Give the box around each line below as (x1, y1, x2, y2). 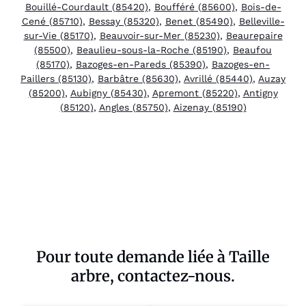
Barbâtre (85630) (98, 72, 178, 84)
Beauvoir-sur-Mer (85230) (99, 29, 220, 41)
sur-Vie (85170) (23, 29, 94, 41)
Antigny (242, 87, 278, 98)
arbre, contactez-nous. (71, 266, 235, 286)
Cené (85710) (21, 15, 83, 27)
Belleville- (238, 15, 285, 27)
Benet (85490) (165, 15, 233, 27)
